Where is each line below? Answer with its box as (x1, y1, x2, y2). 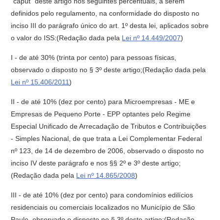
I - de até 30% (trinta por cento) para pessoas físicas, (11, 54, 177, 61)
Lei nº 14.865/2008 (76, 171, 136, 179)
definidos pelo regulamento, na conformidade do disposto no (11, 9, 200, 17)
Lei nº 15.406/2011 (11, 78, 70, 86)
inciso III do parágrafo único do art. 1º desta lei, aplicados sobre (11, 22, 209, 29)
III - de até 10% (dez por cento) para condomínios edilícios (11, 191, 193, 199)
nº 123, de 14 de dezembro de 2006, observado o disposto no (11, 147, 204, 155)
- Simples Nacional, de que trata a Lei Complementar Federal (11, 135, 202, 142)
